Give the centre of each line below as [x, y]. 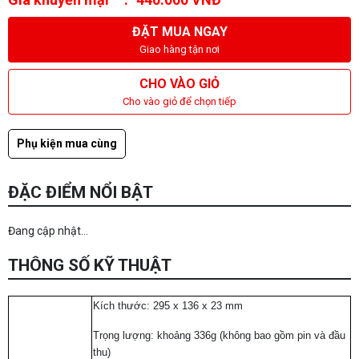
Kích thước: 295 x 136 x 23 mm [168, 306]
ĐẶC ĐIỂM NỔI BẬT [81, 192]
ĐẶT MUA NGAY [179, 32]
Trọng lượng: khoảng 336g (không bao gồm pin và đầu [219, 335]
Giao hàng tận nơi [179, 49]
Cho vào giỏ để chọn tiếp [179, 101]
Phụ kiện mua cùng [67, 143]
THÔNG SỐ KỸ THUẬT [90, 265]
